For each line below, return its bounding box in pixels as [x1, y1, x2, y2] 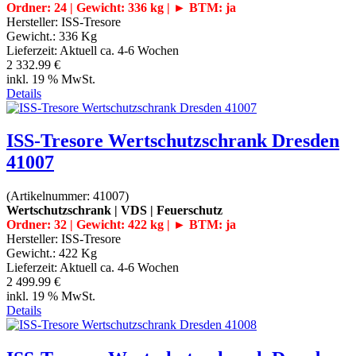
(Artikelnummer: [6, 189, 93, 203]
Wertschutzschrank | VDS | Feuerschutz [6, 203, 222, 218]
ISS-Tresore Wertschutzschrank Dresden [6, 130, 339, 152]
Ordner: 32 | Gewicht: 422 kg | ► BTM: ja [6, 218, 236, 232]
